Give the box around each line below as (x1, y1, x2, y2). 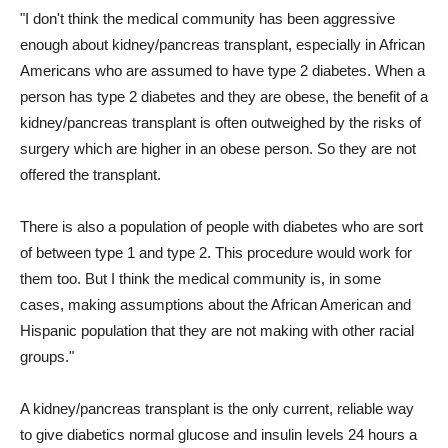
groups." (20, 348, 74, 365)
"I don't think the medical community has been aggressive (20, 10, 395, 27)
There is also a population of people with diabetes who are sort (20, 218, 423, 235)
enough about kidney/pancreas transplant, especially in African (20, 36, 425, 53)
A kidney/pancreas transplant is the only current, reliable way (20, 400, 414, 417)
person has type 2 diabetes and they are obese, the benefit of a (20, 88, 428, 105)
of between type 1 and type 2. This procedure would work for (20, 244, 412, 261)
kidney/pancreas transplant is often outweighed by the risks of (20, 114, 421, 131)
